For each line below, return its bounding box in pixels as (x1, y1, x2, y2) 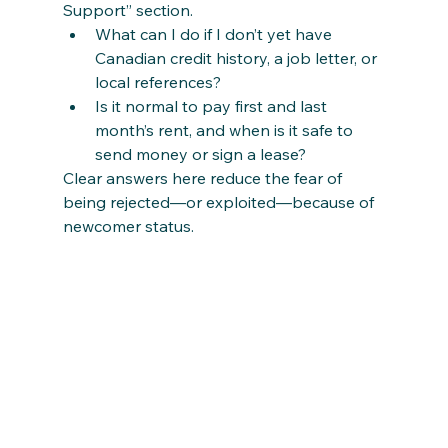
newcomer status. (62, 216, 194, 237)
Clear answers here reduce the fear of (62, 168, 346, 189)
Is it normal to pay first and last (94, 96, 331, 117)
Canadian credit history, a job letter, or (94, 48, 381, 69)
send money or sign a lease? (94, 144, 306, 165)
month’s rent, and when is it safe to (94, 120, 357, 141)
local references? (94, 72, 221, 93)
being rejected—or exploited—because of (62, 192, 378, 213)
